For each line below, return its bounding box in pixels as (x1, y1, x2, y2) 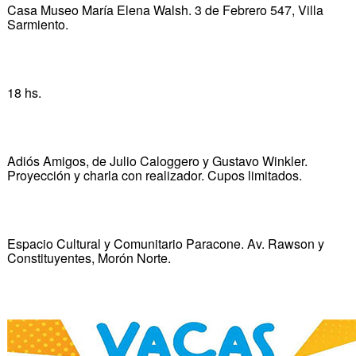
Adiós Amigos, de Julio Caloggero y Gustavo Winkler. (6, 151, 308, 170)
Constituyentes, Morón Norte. (6, 248, 171, 267)
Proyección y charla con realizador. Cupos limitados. (6, 165, 302, 184)
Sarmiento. (6, 14, 68, 33)
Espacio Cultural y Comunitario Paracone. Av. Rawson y (6, 234, 324, 253)
